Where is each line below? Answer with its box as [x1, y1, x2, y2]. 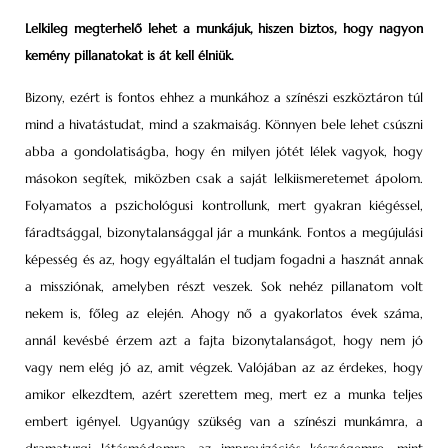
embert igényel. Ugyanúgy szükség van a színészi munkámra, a [25, 412, 423, 430]
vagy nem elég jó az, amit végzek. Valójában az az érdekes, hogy [25, 358, 423, 376]
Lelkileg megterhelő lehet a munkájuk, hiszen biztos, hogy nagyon [25, 20, 423, 38]
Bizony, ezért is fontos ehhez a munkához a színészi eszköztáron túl [25, 88, 423, 106]
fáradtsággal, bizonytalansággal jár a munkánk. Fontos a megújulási [25, 223, 423, 241]
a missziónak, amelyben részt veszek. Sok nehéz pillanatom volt [25, 277, 423, 295]
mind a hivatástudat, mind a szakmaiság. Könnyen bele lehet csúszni [25, 115, 423, 133]
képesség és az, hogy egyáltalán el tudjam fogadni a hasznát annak [25, 250, 423, 268]
